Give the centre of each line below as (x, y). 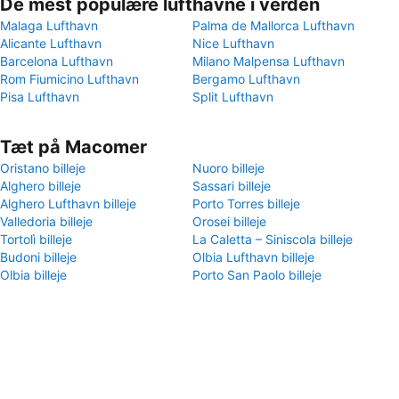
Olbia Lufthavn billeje (253, 257)
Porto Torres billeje (246, 204)
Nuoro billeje (228, 168)
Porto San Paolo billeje (257, 275)
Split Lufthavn (233, 97)
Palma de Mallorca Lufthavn (273, 25)
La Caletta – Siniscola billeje (273, 239)
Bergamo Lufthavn (246, 79)
